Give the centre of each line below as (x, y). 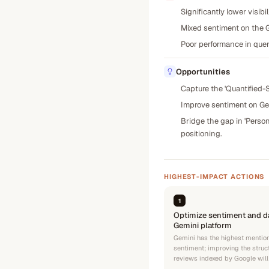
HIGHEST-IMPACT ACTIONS (214, 177)
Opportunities (203, 71)
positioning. (201, 134)
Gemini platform (203, 225)
